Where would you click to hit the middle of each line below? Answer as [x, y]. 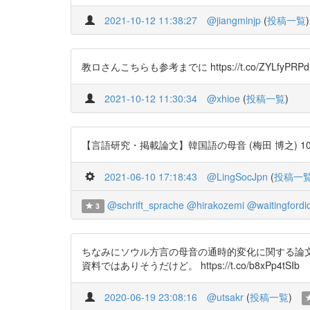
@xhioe [224, 98]
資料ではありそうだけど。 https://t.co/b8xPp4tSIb [191, 265]
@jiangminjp [234, 20]
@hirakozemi [215, 205]
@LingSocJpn [237, 176]
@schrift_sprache [145, 205]
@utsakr [225, 297]
